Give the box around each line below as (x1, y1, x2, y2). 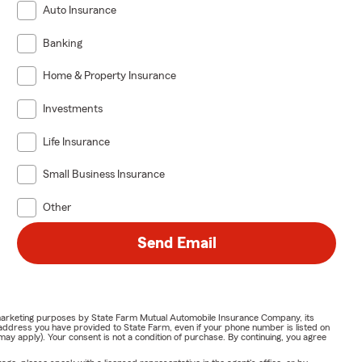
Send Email (137, 234, 217, 251)
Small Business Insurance (43, 169, 166, 181)
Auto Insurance (43, 4, 117, 16)
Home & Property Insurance (43, 70, 177, 82)
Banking (43, 37, 83, 49)
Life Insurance (43, 136, 111, 148)
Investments (43, 103, 103, 115)
